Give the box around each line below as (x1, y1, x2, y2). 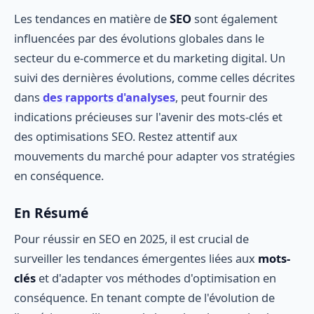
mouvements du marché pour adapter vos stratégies (14, 147, 295, 164)
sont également (191, 10, 278, 27)
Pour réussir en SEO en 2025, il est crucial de (14, 231, 249, 247)
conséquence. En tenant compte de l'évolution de (14, 289, 275, 306)
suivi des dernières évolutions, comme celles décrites (14, 69, 295, 86)
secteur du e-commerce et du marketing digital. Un (14, 49, 285, 66)
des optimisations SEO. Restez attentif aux (14, 128, 238, 144)
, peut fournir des (175, 88, 268, 105)
